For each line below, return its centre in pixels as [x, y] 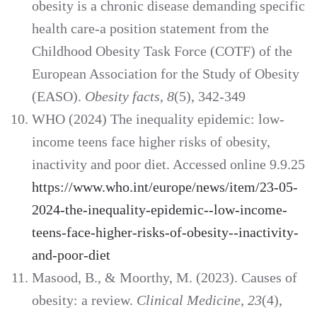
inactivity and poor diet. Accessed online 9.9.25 [168, 165]
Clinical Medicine [189, 300]
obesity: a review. [84, 300]
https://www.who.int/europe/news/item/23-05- [165, 187]
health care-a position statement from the [150, 29]
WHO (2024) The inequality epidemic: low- [158, 119]
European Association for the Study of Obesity [166, 74]
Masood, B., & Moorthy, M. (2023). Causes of [165, 278]
